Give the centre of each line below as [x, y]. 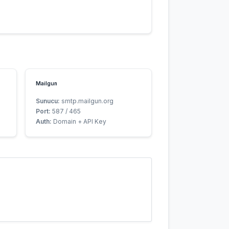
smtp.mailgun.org [86, 101]
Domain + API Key [79, 121]
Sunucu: [48, 101]
